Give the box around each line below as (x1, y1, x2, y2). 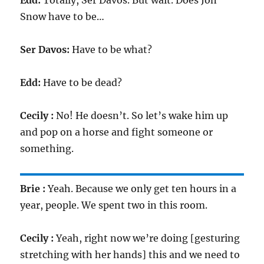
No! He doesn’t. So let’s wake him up (54, 110, 229, 121)
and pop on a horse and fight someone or (20, 126, 213, 138)
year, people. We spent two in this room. (20, 199, 208, 211)
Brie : (20, 183, 46, 194)
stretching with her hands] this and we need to (20, 249, 240, 260)
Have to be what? (70, 44, 153, 55)
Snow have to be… (20, 11, 105, 22)
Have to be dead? (41, 77, 123, 88)
